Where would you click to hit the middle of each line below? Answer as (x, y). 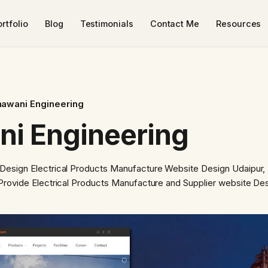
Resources (239, 23)
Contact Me (175, 23)
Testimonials (106, 23)
